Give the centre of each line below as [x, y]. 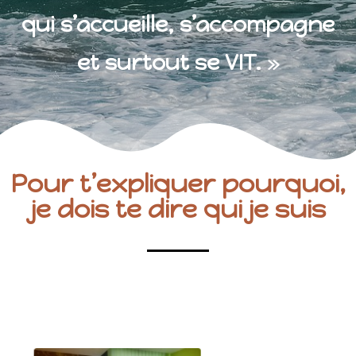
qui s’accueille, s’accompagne [178, 24]
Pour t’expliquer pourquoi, [178, 184]
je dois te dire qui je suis [178, 209]
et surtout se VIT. [172, 62]
